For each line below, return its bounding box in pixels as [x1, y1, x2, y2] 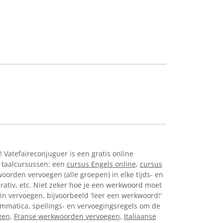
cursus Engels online [66, 159, 136, 169]
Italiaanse [123, 211, 156, 221]
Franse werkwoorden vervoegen [13, 211, 120, 221]
